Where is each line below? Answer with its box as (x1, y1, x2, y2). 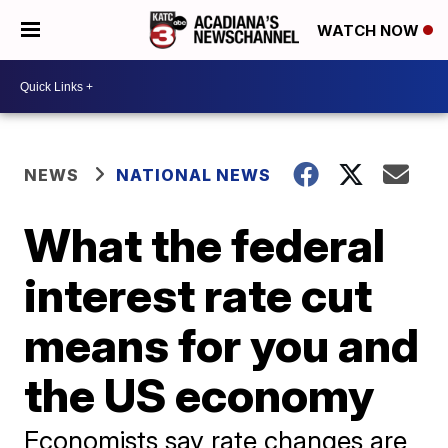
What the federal (24, 217, 386, 273)
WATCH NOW (317, 21, 423, 41)
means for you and (24, 317, 420, 373)
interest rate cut (24, 267, 373, 323)
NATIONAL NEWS (116, 165, 272, 185)
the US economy (24, 367, 375, 423)
